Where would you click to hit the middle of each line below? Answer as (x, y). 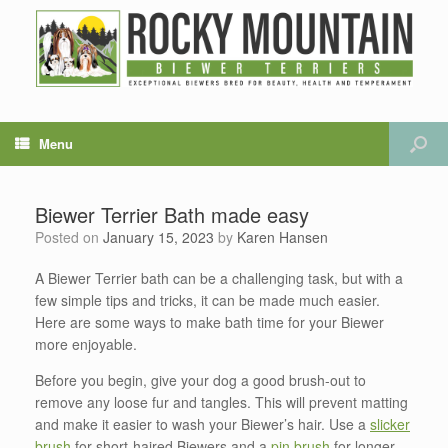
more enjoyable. (86, 343)
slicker (390, 423)
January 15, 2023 (158, 236)
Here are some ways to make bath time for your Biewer (209, 321)
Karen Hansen (282, 236)
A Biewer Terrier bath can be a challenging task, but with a (219, 277)
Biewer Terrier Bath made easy (172, 214)
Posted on (73, 236)
